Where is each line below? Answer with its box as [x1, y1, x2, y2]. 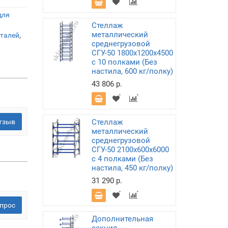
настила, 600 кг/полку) [91, 67, 173, 76]
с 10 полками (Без [91, 58, 157, 67]
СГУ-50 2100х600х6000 [91, 145, 169, 154]
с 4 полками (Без [91, 154, 153, 163]
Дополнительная [91, 214, 153, 223]
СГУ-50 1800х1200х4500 [91, 48, 173, 58]
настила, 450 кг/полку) [91, 163, 173, 173]
